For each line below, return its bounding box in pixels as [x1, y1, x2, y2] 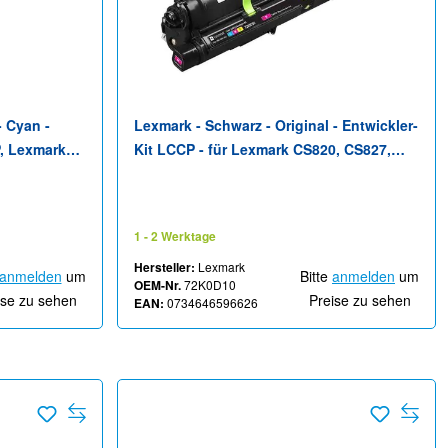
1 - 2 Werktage [133, 227, 216, 246]
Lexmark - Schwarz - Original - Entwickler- [133, 115, 418, 136]
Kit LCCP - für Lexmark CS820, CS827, [133, 139, 391, 160]
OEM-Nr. [133, 276, 181, 295]
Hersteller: [133, 258, 195, 277]
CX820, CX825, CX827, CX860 [133, 163, 330, 184]
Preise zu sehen [308, 290, 411, 311]
